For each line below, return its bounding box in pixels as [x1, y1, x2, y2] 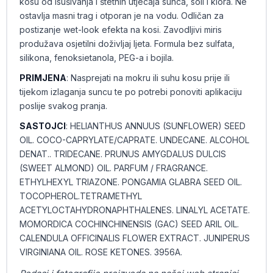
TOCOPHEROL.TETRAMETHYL [19, 191, 142, 201]
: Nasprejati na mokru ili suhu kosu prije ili [66, 73, 230, 83]
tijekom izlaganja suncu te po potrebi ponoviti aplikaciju [19, 87, 242, 97]
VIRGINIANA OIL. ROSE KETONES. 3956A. [19, 247, 185, 257]
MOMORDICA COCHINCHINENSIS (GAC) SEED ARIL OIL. [19, 219, 239, 229]
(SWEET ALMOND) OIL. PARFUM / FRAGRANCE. [19, 163, 208, 173]
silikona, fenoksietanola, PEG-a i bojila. [19, 52, 176, 63]
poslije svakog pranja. [19, 101, 110, 111]
